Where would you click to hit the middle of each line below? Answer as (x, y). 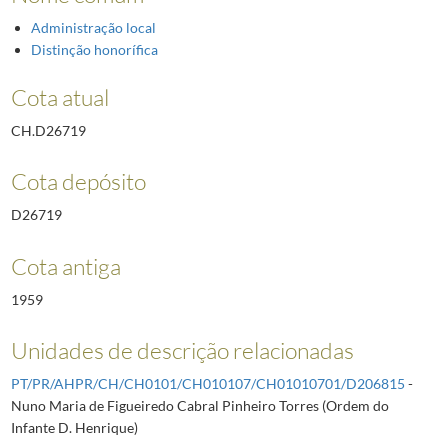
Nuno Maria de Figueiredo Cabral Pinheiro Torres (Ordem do (199, 406)
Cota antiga (65, 265)
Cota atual (59, 96)
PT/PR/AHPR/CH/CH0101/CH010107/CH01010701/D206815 (207, 384)
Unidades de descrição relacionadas (182, 350)
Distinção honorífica (94, 49)
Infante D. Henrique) (74, 428)
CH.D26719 (48, 130)
